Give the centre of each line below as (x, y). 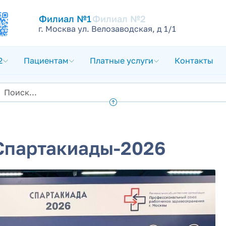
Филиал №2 (119, 19)
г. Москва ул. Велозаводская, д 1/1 (107, 29)
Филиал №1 (65, 19)
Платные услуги (122, 61)
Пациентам (46, 61)
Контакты (194, 61)
